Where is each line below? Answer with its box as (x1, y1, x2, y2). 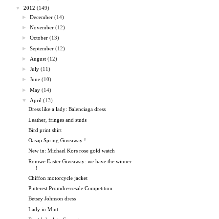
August (30, 55, 46, 62)
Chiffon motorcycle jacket (28, 175, 88, 181)
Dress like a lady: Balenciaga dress (28, 106, 106, 112)
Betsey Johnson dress (28, 196, 76, 202)
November (30, 24, 54, 31)
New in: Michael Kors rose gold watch (28, 148, 115, 154)
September (30, 45, 54, 51)
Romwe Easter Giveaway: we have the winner (28, 158, 132, 164)
